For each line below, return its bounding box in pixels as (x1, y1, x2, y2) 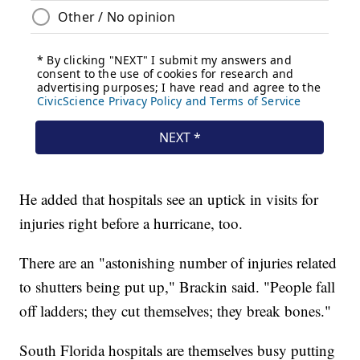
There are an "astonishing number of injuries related (19, 252, 337, 272)
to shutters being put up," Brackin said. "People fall (19, 276, 336, 297)
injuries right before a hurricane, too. (19, 212, 243, 233)
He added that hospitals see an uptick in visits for (19, 188, 319, 209)
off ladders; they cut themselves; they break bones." (19, 300, 332, 321)
